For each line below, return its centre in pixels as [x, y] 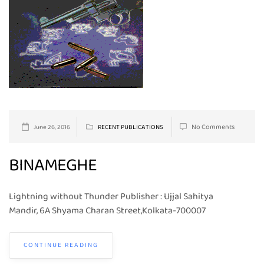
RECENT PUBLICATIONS [130, 127]
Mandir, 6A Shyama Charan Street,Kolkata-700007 [107, 211]
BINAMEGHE [53, 166]
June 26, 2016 [52, 127]
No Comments [213, 127]
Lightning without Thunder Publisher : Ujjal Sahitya [111, 197]
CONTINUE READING [61, 245]
